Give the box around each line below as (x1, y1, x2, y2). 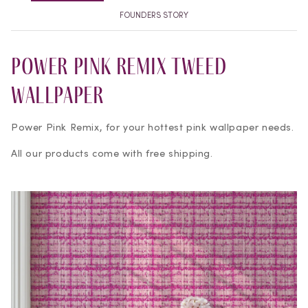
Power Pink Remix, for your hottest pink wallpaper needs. (11, 120, 294, 134)
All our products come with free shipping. (11, 146, 213, 159)
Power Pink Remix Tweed (11, 52, 227, 80)
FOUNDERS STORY (120, 10, 188, 20)
